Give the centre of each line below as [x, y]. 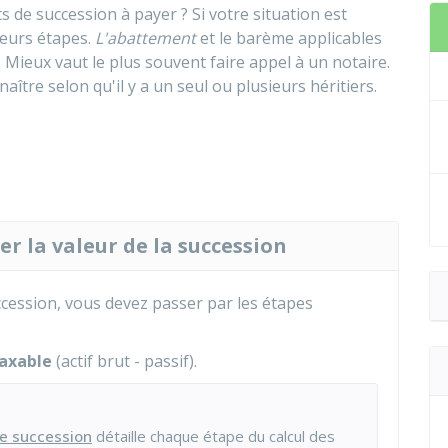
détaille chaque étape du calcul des [213, 436]
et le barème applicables [289, 38]
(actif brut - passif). [124, 361]
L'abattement [145, 38]
